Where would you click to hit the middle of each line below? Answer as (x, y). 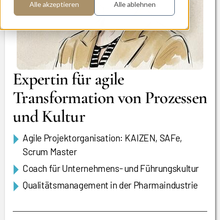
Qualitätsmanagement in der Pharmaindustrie (110, 185)
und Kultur (49, 116)
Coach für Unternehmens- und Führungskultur (111, 168)
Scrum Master (50, 151)
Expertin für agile (69, 79)
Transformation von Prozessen (110, 98)
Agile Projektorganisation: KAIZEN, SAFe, (102, 138)
